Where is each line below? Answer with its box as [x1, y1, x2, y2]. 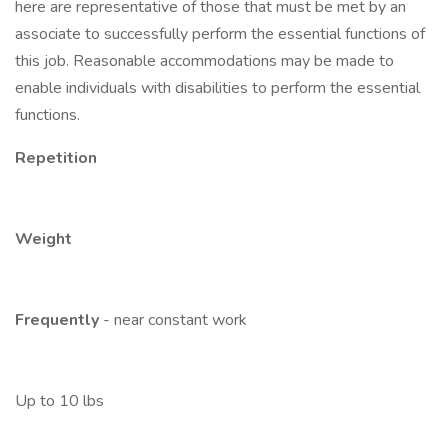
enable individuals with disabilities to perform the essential [15, 77, 420, 99]
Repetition [15, 147, 97, 169]
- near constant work [103, 309, 247, 331]
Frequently [15, 309, 103, 331]
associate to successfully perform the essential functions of [15, 23, 425, 45]
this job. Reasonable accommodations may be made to [15, 50, 394, 72]
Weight [15, 228, 72, 250]
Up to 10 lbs [15, 390, 104, 412]
